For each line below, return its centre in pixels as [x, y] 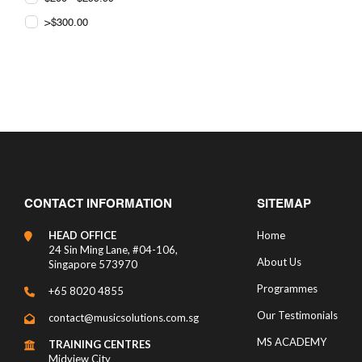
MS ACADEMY [291, 342]
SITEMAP [284, 204]
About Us [279, 262]
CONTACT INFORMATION [98, 204]
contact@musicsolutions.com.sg [124, 318]
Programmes [287, 289]
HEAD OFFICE [82, 236]
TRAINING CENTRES [100, 345]
